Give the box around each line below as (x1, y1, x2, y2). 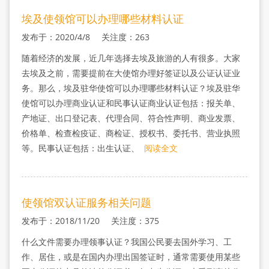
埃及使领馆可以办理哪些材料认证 (21, 11, 184, 26)
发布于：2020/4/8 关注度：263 (21, 31, 150, 43)
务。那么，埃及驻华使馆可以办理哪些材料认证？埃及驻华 (21, 82, 240, 94)
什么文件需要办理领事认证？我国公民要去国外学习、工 (21, 236, 232, 247)
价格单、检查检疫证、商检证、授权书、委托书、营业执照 (21, 127, 240, 139)
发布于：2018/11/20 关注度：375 (21, 215, 159, 226)
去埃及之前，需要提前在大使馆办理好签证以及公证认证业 (21, 67, 240, 79)
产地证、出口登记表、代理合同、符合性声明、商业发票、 (21, 112, 240, 124)
